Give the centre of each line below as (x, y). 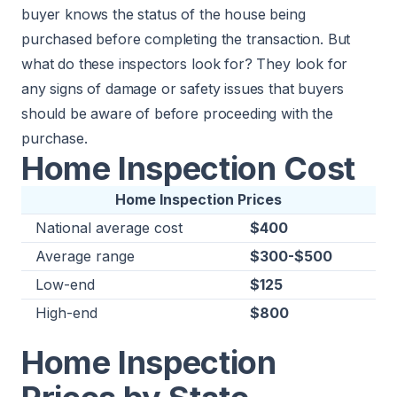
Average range (85, 256)
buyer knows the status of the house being (163, 14)
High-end (66, 313)
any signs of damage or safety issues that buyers (183, 89)
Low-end (65, 284)
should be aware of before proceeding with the (177, 113)
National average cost (109, 228)
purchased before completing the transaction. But (186, 39)
